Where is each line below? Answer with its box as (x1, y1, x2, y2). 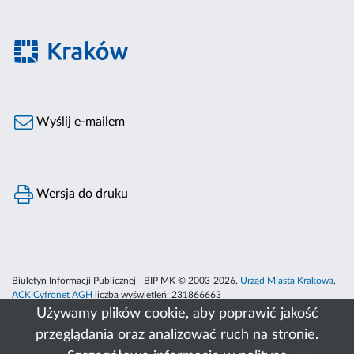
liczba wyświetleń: (92, 290, 171, 300)
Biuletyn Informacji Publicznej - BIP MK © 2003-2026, (12, 276, 240, 286)
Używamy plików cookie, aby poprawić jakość (36, 307, 318, 321)
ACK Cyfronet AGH (12, 290, 92, 300)
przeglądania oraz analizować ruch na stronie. (36, 328, 318, 342)
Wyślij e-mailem (33, 115, 126, 129)
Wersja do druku (33, 187, 129, 201)
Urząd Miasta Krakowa (240, 276, 333, 286)
